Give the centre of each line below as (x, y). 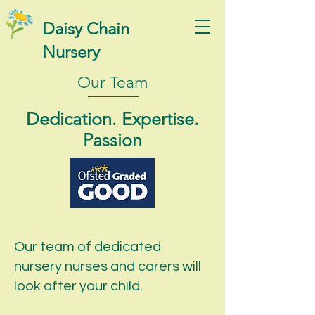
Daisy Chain (86, 28)
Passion (112, 140)
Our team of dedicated (88, 247)
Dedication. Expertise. (112, 119)
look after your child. (81, 286)
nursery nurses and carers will (108, 266)
